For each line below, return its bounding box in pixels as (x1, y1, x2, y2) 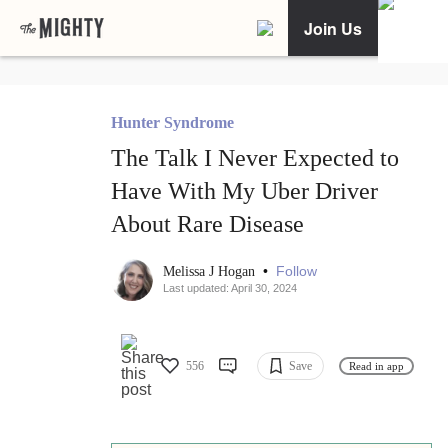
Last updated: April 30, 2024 (163, 282, 297, 295)
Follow (276, 263, 317, 280)
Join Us (304, 16, 362, 40)
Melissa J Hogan (163, 264, 259, 280)
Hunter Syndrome (111, 114, 234, 132)
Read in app (349, 359, 404, 372)
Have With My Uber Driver (111, 178, 378, 205)
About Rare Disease (111, 211, 304, 238)
